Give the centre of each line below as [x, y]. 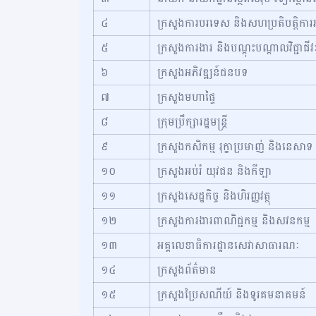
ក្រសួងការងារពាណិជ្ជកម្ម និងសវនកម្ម [234, 220]
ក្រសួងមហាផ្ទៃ [187, 97]
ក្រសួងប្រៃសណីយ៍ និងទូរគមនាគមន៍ [232, 294]
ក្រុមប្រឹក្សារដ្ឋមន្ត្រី [193, 122]
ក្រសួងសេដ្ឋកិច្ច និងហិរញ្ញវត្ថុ [214, 196]
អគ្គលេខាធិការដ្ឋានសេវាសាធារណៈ [229, 245]
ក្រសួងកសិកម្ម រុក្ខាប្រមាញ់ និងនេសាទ [235, 146]
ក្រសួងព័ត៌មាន [187, 270]
